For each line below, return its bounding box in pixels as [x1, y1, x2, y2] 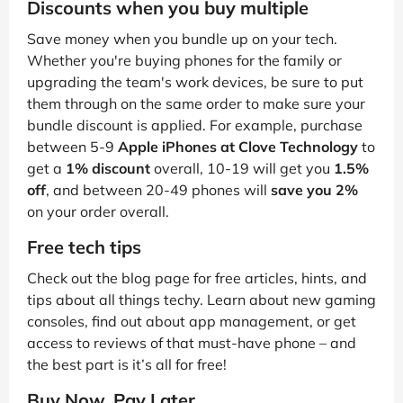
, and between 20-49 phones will [46, 181, 271, 200]
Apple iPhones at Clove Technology [118, 138, 358, 157]
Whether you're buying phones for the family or [27, 51, 342, 70]
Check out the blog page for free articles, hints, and [27, 269, 367, 288]
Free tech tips [27, 236, 141, 259]
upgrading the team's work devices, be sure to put [27, 73, 363, 92]
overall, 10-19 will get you [150, 159, 334, 178]
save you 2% [271, 181, 358, 200]
